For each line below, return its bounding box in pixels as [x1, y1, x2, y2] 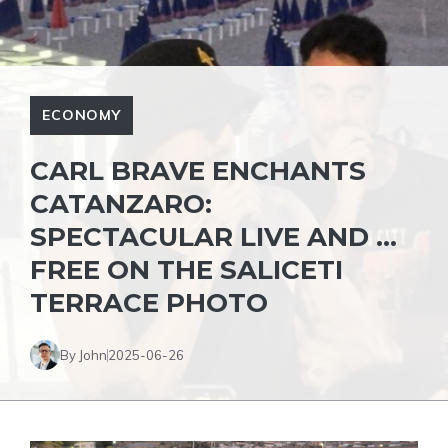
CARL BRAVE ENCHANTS [30, 155, 366, 187]
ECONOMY [42, 106, 121, 124]
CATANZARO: [30, 188, 212, 220]
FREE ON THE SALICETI [30, 254, 343, 286]
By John [60, 346, 107, 363]
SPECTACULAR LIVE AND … [30, 221, 397, 253]
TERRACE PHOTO [30, 287, 268, 319]
